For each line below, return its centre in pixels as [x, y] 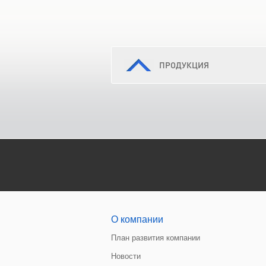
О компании [137, 219]
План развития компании [156, 238]
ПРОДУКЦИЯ [184, 65]
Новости [126, 256]
